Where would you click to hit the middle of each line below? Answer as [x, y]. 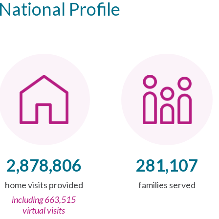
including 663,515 [44, 199]
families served [167, 185]
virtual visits [44, 210]
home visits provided [44, 185]
